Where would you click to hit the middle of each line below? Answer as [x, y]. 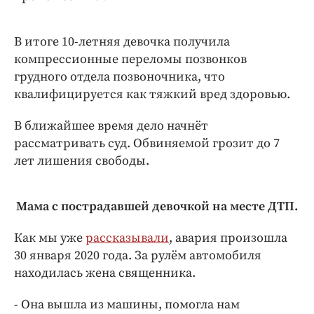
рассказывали [127, 238]
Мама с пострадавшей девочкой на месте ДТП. [157, 207]
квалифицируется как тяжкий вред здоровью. [152, 95]
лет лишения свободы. [82, 161]
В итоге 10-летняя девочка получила [122, 42]
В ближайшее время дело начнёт [111, 126]
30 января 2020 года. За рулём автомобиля [138, 256]
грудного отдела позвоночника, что [120, 77]
